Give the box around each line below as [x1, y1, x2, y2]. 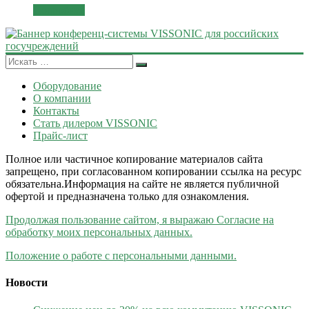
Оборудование [33, 80, 101, 92]
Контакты [33, 105, 79, 117]
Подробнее [33, 4, 85, 17]
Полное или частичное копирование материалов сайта [6, 153, 263, 166]
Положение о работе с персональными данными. [6, 250, 237, 262]
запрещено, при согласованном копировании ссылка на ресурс [6, 166, 301, 178]
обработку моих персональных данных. [6, 226, 192, 239]
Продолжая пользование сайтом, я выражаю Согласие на [6, 214, 274, 226]
